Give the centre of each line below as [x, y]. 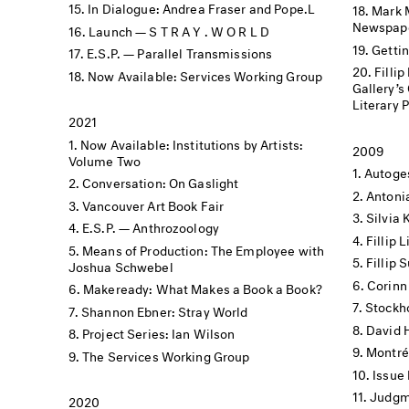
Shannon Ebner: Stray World [165, 309]
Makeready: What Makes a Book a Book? [203, 287]
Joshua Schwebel [121, 265]
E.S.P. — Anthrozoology [151, 226]
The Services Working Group [166, 354]
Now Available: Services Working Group [205, 74]
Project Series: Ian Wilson [159, 332]
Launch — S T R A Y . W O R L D [179, 29]
